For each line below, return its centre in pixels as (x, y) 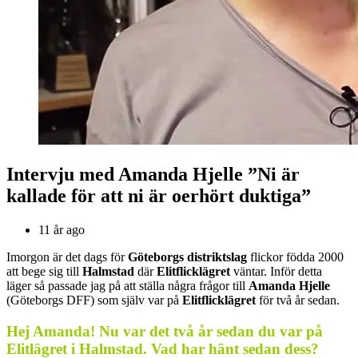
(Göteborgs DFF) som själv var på (94, 300)
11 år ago (62, 230)
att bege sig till (44, 272)
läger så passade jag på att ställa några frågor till (127, 286)
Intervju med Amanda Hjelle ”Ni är (153, 175)
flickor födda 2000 (295, 257)
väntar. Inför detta (276, 272)
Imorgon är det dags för (67, 257)
